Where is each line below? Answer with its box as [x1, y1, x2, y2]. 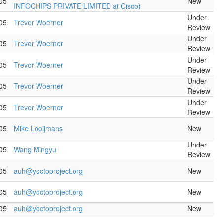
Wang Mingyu [14, 145, 56, 154]
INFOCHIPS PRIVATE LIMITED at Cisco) [14, 1, 141, 11]
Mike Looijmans [14, 123, 63, 133]
